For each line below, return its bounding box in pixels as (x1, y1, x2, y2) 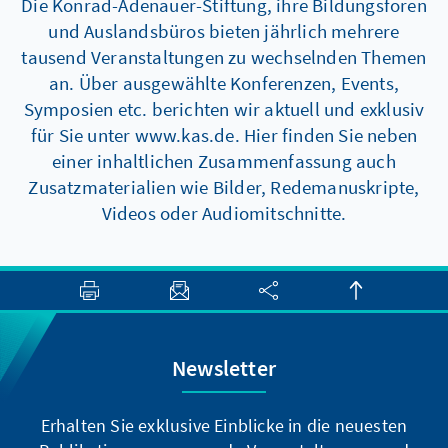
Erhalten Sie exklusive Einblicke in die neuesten (40, 413, 408, 437)
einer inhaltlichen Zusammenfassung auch (52, 148, 396, 173)
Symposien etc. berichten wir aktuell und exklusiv (23, 96, 425, 121)
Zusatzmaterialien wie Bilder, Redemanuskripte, (28, 174, 420, 199)
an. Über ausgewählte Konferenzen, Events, (48, 70, 400, 95)
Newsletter (171, 353, 276, 382)
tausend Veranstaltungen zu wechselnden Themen (21, 44, 427, 69)
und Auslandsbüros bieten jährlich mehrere (48, 18, 400, 43)
